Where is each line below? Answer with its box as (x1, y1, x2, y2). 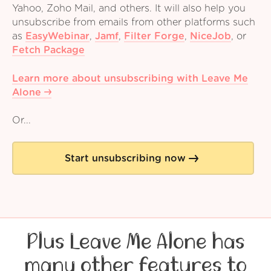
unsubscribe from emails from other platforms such (12, 18, 255, 28)
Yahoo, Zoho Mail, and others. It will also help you (12, 4, 246, 14)
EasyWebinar (25, 31, 90, 42)
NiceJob (190, 31, 231, 42)
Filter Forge (124, 31, 184, 42)
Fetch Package (12, 45, 85, 56)
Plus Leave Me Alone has (26, 231, 245, 253)
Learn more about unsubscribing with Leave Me (12, 73, 248, 83)
